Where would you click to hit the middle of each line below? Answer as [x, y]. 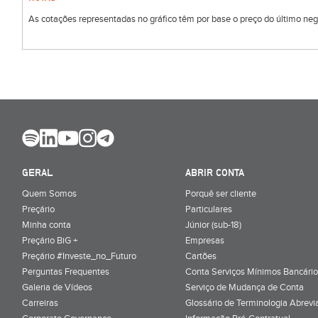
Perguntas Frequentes [66, 272]
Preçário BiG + [50, 240]
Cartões [201, 256]
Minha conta [46, 225]
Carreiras [40, 303]
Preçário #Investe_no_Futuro [79, 256]
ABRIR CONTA [215, 172]
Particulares [209, 209]
